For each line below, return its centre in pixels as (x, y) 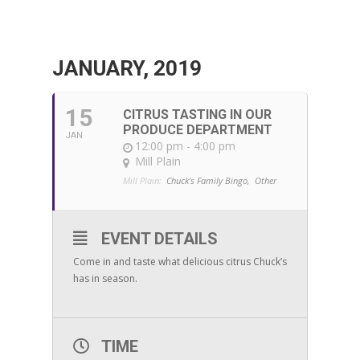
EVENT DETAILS (159, 239)
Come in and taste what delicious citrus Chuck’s (180, 262)
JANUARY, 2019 (127, 68)
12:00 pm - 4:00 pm (185, 146)
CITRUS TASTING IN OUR (197, 115)
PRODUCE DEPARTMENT (197, 130)
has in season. (105, 278)
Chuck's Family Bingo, (208, 180)
